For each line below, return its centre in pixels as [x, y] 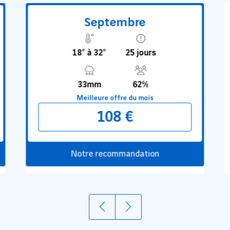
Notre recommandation [115, 154]
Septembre [115, 23]
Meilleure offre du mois [115, 98]
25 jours [140, 53]
